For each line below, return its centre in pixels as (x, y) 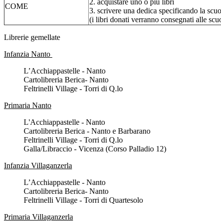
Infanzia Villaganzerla (38, 166)
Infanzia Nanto (28, 54)
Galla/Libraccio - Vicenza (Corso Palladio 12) (95, 149)
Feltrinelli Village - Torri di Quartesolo (83, 200)
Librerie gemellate (32, 37)
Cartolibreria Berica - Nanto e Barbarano (87, 131)
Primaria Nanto (28, 106)
